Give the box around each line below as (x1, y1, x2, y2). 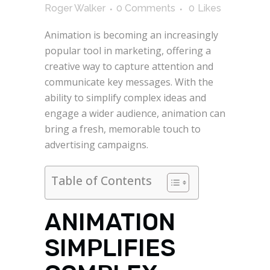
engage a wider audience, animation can (45, 107, 225, 121)
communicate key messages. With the (45, 75, 213, 89)
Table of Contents (51, 172, 152, 189)
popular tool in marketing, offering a (45, 44, 211, 58)
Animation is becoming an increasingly (45, 28, 218, 42)
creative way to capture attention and (45, 60, 213, 74)
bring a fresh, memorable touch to (45, 122, 201, 136)
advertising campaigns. (45, 138, 148, 152)
